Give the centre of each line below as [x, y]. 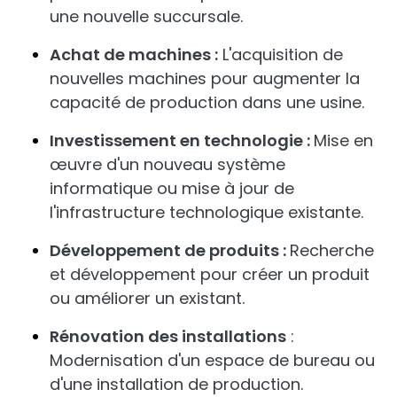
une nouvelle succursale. [146, 16]
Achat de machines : [134, 54]
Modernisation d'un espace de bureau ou [212, 360]
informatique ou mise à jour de [172, 188]
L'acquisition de [280, 54]
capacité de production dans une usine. [207, 102]
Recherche [332, 250]
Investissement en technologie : [182, 140]
